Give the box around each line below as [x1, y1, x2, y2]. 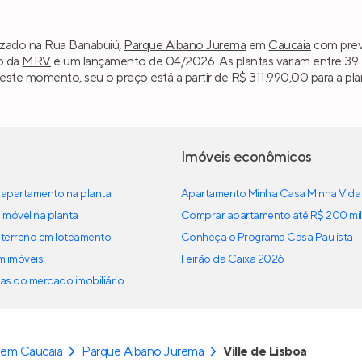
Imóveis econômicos [181, 148, 312, 167]
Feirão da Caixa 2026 [181, 252, 284, 267]
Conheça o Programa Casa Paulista [181, 230, 353, 246]
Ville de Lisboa [223, 343, 307, 360]
